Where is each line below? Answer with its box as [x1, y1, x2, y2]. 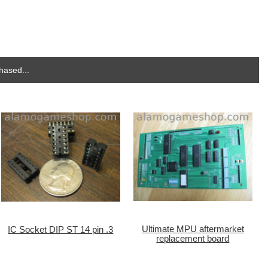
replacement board [156, 233, 230, 243]
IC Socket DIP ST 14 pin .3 [8, 224, 114, 234]
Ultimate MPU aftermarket [141, 224, 244, 234]
